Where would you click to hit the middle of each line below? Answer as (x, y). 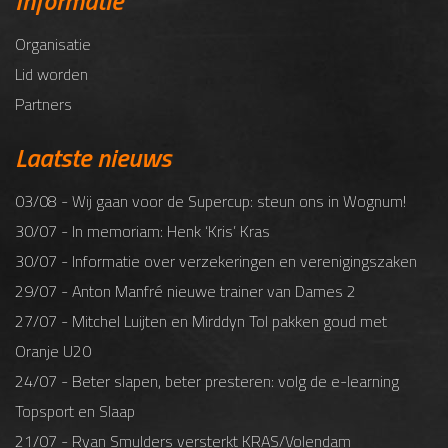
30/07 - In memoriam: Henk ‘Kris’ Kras (142, 230)
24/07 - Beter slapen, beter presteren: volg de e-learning (207, 380)
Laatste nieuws (93, 157)
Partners (43, 103)
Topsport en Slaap (75, 410)
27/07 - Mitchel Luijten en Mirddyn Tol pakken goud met (201, 320)
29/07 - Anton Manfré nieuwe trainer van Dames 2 (185, 290)
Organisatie (53, 43)
